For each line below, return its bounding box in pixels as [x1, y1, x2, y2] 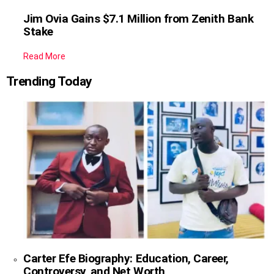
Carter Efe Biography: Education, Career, [23, 251, 229, 265]
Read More [23, 51, 65, 62]
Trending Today [6, 74, 92, 89]
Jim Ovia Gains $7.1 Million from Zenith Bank [23, 12, 254, 26]
